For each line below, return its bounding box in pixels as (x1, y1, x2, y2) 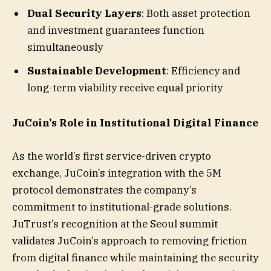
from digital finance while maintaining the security (12, 250, 258, 264)
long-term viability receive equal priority (27, 80, 223, 94)
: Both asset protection (142, 7, 250, 21)
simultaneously (27, 41, 103, 54)
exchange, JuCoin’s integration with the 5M (12, 166, 221, 180)
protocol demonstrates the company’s (12, 183, 197, 197)
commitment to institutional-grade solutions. (12, 200, 232, 214)
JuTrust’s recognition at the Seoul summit (12, 217, 218, 230)
